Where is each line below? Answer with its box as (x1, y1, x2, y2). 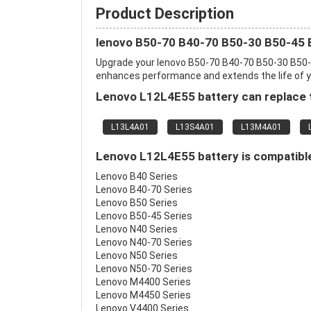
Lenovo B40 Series (96, 171, 178, 182)
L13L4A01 (111, 122, 149, 132)
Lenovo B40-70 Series (96, 184, 192, 195)
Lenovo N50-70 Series (96, 263, 192, 274)
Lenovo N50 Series (96, 250, 178, 261)
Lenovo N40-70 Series (96, 237, 192, 248)
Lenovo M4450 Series (96, 289, 191, 301)
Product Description (96, 5, 234, 22)
